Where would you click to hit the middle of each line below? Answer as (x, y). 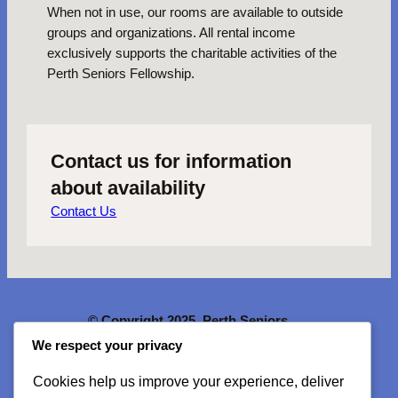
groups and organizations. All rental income (171, 32)
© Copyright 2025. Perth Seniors (188, 320)
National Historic (266, 382)
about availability (128, 188)
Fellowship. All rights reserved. (184, 341)
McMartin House (139, 382)
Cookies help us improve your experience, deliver (188, 381)
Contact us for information (171, 162)
